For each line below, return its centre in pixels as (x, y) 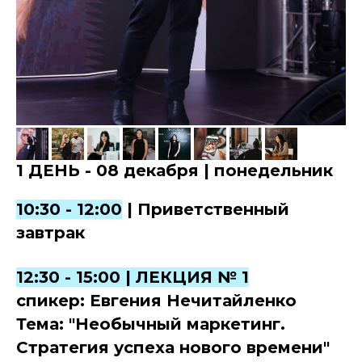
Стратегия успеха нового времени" (173, 348)
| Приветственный (206, 210)
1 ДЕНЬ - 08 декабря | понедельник (175, 171)
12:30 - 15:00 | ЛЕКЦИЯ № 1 (133, 278)
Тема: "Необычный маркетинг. (151, 324)
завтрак (51, 233)
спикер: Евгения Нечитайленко (156, 301)
